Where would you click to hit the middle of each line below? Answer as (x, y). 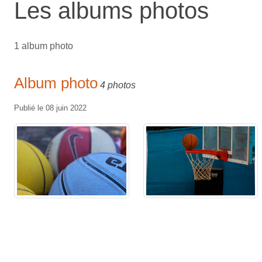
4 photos (118, 85)
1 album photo (44, 46)
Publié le (30, 108)
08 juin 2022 (66, 108)
